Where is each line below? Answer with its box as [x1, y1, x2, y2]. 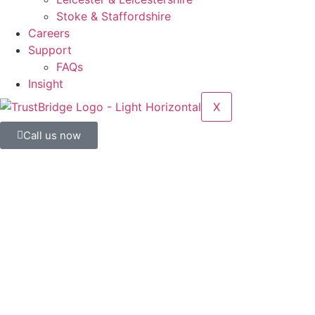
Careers [28, 26, 70, 40]
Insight [28, 77, 63, 91]
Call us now [23, 129, 81, 142]
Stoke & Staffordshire [56, 9, 171, 23]
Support [28, 43, 72, 57]
